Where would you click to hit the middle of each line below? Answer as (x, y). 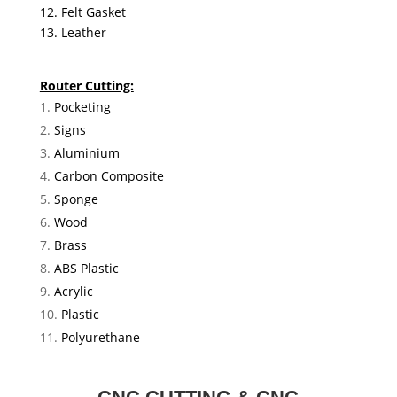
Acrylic (73, 292)
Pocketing (82, 107)
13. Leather (195, 33)
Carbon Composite (109, 176)
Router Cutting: (86, 86)
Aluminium (86, 153)
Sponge (76, 199)
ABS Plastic (86, 269)
